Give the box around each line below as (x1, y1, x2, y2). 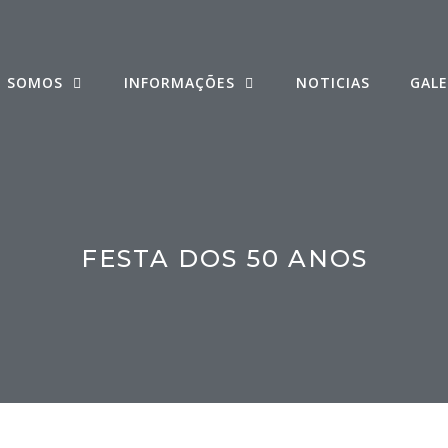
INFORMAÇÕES (123, 72, 235, 92)
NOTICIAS (296, 72, 370, 92)
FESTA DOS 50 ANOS (80, 243, 368, 273)
